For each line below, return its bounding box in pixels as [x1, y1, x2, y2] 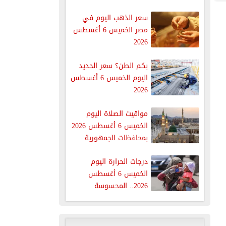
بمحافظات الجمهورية [84, 131, 148, 145]
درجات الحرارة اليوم [90, 154, 148, 168]
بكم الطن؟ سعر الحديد [78, 59, 148, 73]
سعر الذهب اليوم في [82, 11, 148, 25]
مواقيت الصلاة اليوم [86, 106, 148, 121]
